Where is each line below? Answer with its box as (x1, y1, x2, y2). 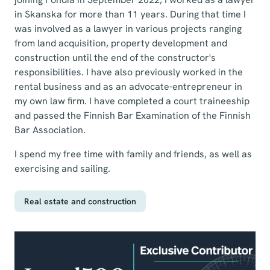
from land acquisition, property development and (14, 37, 227, 49)
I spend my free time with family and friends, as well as (14, 148, 252, 160)
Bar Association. (14, 124, 86, 136)
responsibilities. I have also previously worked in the (14, 66, 243, 78)
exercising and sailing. (14, 162, 110, 175)
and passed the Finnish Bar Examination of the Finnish (14, 109, 251, 122)
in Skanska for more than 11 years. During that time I (14, 8, 246, 20)
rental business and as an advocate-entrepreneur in (14, 80, 242, 93)
